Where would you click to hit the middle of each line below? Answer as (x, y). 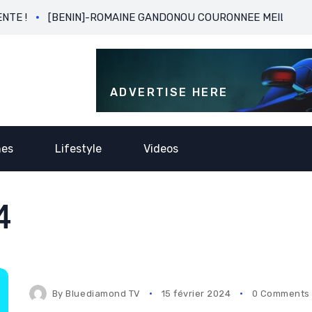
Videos (161, 148)
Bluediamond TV (103, 294)
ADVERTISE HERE (169, 92)
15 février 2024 (196, 294)
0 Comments (281, 294)
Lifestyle (78, 148)
